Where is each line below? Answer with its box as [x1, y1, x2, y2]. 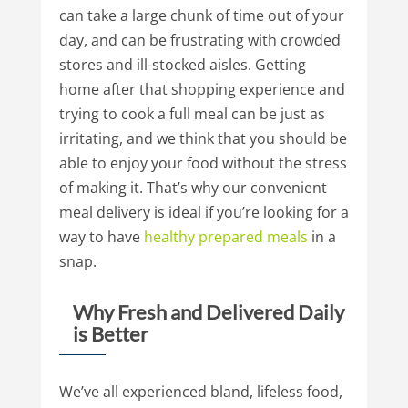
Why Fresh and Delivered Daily [72, 299, 344, 324]
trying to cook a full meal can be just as [58, 103, 325, 124]
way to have [58, 226, 144, 247]
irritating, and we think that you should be [58, 127, 347, 148]
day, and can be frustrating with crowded [58, 29, 341, 50]
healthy [143, 226, 195, 247]
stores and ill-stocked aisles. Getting [58, 54, 306, 75]
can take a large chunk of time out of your [58, 5, 344, 25]
